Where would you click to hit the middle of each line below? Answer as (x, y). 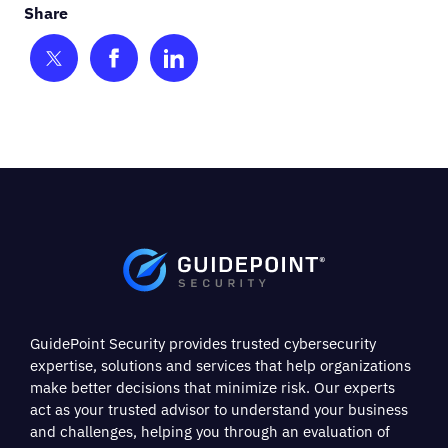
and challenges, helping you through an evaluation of (210, 431)
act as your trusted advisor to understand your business (219, 409)
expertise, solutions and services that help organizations (220, 365)
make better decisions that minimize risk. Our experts (212, 387)
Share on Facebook (209, 63)
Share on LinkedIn (265, 63)
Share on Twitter (137, 63)
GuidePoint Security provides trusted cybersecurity (203, 343)
